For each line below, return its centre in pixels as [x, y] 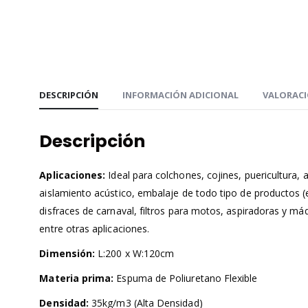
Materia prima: [77, 278]
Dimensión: [67, 254]
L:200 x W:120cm [135, 254]
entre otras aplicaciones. [95, 229]
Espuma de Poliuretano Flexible [186, 278]
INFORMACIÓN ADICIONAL [181, 95]
